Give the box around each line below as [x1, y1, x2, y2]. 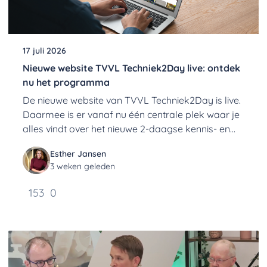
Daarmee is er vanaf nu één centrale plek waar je [23, 108, 240, 120]
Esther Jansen [50, 148, 106, 159]
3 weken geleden [50, 161, 115, 172]
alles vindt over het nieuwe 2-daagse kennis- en [23, 123, 230, 135]
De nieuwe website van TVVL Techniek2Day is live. [23, 94, 241, 106]
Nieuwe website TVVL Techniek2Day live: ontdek [23, 62, 240, 74]
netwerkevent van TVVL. [23, 137, 129, 149]
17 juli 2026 [23, 45, 66, 56]
